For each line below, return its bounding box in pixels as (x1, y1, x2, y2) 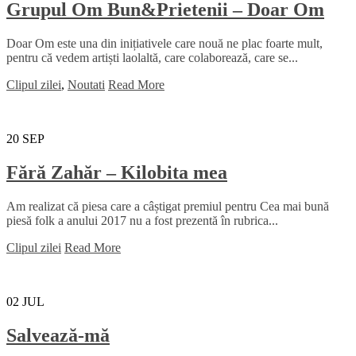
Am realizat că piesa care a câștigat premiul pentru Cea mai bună (6, 199, 329, 213)
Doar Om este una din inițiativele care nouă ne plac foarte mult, (6, 36, 323, 50)
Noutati (68, 77, 105, 91)
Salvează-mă (6, 324, 110, 346)
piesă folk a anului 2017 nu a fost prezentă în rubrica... (6, 213, 278, 227)
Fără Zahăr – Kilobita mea (6, 161, 227, 183)
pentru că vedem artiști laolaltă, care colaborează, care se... (6, 50, 298, 64)
